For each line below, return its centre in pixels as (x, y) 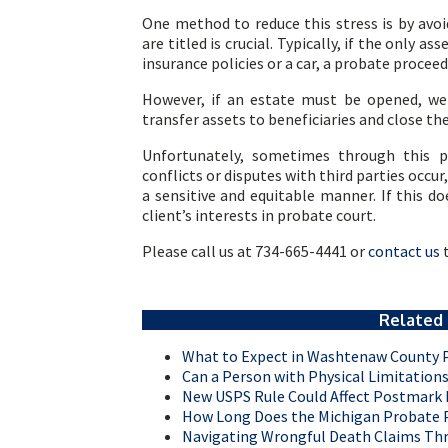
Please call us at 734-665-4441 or (255, 250)
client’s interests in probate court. (259, 214)
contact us (404, 250)
